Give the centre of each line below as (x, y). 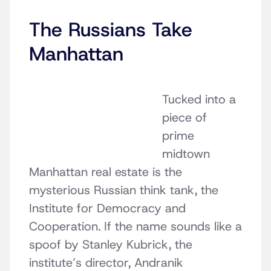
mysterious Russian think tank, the (124, 190)
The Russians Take (111, 30)
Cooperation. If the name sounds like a (135, 227)
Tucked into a (199, 100)
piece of (184, 118)
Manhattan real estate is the (106, 172)
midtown (186, 154)
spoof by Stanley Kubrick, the (111, 245)
